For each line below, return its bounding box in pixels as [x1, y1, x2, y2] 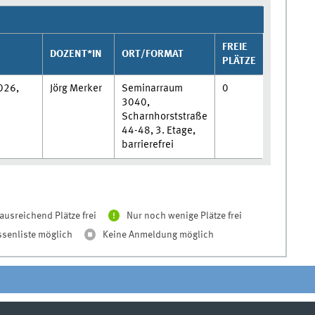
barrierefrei [121, 139, 174, 150]
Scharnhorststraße [121, 110, 207, 122]
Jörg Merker [49, 82, 102, 94]
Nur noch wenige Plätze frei [127, 210, 243, 221]
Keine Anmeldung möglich [103, 229, 214, 240]
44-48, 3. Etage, [121, 124, 195, 136]
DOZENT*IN [49, 48, 102, 60]
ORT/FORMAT [121, 48, 184, 60]
